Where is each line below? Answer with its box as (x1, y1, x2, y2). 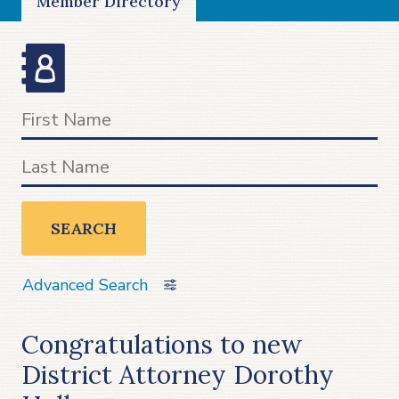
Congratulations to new (21, 327, 302, 361)
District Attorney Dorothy (21, 357, 334, 391)
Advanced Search (22, 273, 148, 296)
